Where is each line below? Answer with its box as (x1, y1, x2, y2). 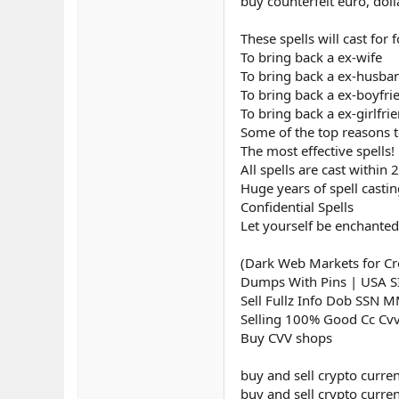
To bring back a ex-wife (240, 48, 382, 66)
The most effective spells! (240, 142, 395, 159)
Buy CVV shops (240, 329, 332, 346)
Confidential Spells (240, 198, 354, 216)
